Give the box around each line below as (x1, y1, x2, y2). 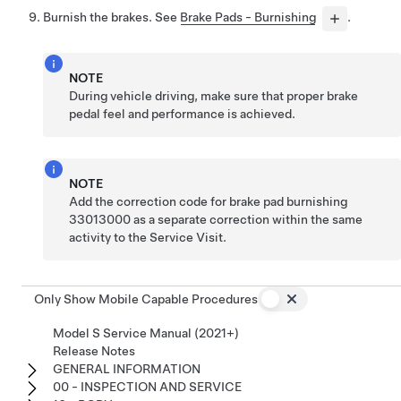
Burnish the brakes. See (43, 10, 180, 25)
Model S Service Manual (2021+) (53, 325, 239, 340)
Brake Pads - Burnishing (180, 10, 316, 25)
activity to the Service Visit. (69, 229, 227, 244)
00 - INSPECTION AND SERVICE (53, 379, 242, 394)
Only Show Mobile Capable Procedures (34, 291, 258, 306)
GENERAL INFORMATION (53, 361, 200, 376)
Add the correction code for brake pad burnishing (69, 193, 348, 209)
